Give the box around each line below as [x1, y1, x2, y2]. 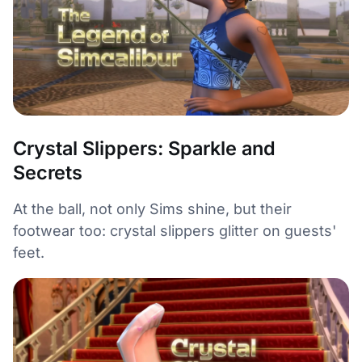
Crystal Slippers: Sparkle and [13, 136, 276, 160]
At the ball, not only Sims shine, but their [13, 200, 292, 217]
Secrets [13, 160, 82, 184]
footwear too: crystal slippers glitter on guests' [13, 221, 336, 239]
